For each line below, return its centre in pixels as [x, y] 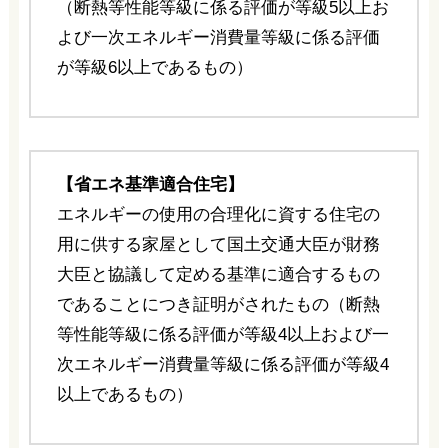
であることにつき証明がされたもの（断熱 [218, 305]
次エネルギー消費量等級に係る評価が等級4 [222, 365]
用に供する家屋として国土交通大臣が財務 [218, 245]
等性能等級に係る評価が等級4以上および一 [222, 335]
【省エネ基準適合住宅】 [150, 185]
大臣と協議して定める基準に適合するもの [218, 275]
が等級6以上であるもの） [154, 68]
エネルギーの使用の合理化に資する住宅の [218, 215]
